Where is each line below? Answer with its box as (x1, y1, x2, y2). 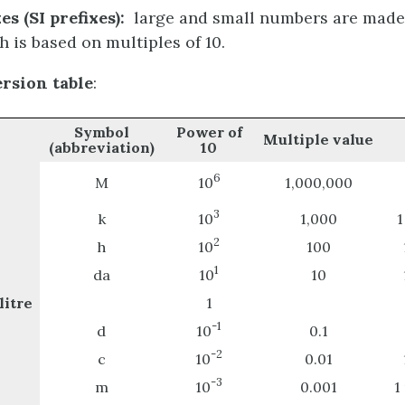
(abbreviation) (48, 137, 155, 156)
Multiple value (263, 129, 373, 148)
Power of (175, 122, 242, 141)
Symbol (73, 122, 129, 141)
